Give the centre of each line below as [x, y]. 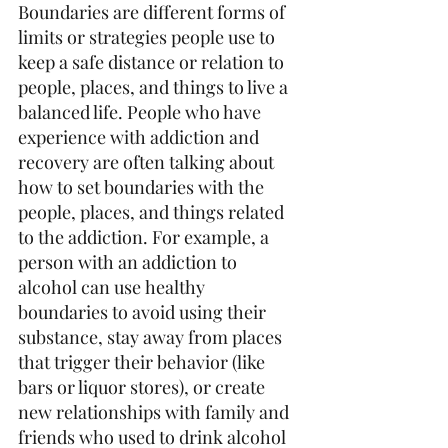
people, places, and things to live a [155, 87]
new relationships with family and [155, 412]
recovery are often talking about [148, 162]
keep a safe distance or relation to [153, 62]
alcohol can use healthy [113, 287]
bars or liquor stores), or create [143, 387]
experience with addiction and [140, 137]
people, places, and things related [153, 212]
